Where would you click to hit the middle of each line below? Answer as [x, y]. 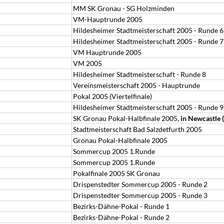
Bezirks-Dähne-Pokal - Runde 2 [121, 217]
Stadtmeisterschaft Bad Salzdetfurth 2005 [137, 129]
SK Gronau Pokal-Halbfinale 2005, [127, 118]
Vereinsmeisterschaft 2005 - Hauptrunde [136, 85]
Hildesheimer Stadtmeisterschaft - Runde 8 [139, 74]
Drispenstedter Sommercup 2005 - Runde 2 [140, 184]
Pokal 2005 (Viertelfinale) [112, 96]
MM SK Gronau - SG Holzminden [124, 8]
